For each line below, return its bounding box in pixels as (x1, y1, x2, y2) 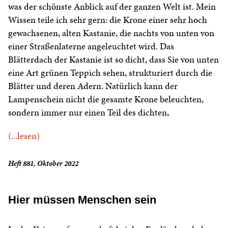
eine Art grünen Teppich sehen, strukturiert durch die (8, 66, 212, 79)
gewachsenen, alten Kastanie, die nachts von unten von (8, 26, 214, 40)
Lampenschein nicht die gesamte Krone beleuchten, (8, 93, 204, 106)
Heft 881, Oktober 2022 (8, 158, 78, 169)
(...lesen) (8, 129, 40, 142)
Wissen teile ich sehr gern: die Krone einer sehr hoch (8, 13, 207, 26)
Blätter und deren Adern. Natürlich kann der (8, 79, 178, 93)
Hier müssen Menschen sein (8, 193, 156, 207)
